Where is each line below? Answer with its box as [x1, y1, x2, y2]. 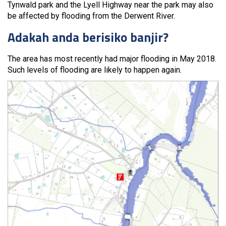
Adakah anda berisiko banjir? [8, 27, 168, 47]
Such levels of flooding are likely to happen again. [8, 65, 182, 75]
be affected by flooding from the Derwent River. [8, 11, 175, 21]
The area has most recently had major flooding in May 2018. [8, 53, 216, 64]
